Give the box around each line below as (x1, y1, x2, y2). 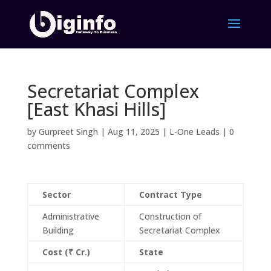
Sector (42, 189, 71, 200)
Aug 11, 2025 (107, 126, 160, 137)
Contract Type (139, 189, 202, 200)
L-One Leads (169, 126, 220, 137)
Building (42, 224, 74, 236)
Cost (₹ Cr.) (42, 246, 90, 258)
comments (27, 140, 70, 151)
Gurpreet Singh (38, 126, 98, 137)
